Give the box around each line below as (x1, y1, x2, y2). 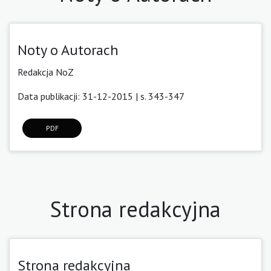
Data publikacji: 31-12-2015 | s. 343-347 (18, 90, 184, 102)
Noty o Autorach (18, 40, 119, 59)
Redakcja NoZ (18, 65, 74, 78)
